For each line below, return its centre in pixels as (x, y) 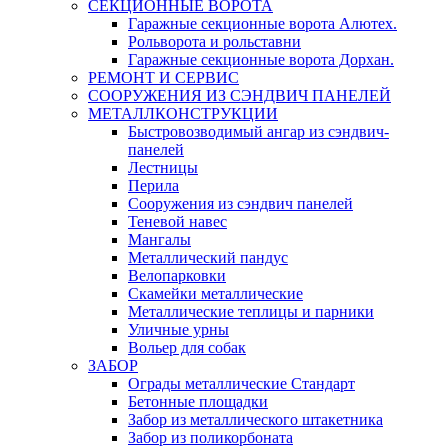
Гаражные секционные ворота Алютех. (262, 23)
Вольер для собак (187, 347)
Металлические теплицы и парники (251, 311)
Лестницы (163, 167)
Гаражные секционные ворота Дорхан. (261, 59)
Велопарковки (177, 275)
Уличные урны (178, 329)
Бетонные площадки (198, 401)
